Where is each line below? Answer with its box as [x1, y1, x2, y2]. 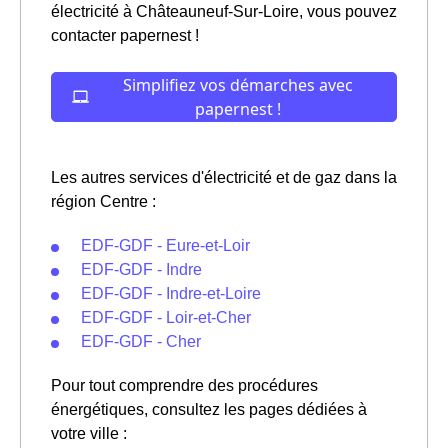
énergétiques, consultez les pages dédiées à [51, 400, 367, 418]
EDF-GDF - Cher [81, 332, 201, 350]
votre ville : [51, 424, 127, 442]
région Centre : [51, 192, 156, 210]
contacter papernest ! [51, 26, 199, 44]
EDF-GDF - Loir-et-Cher [81, 308, 251, 326]
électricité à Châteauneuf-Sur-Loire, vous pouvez [51, 2, 397, 20]
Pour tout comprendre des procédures [51, 376, 318, 394]
